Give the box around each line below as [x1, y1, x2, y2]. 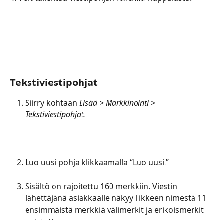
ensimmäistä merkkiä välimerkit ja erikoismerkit [25, 204, 206, 215]
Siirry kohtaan [25, 97, 79, 109]
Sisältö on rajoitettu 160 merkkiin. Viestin [25, 180, 179, 192]
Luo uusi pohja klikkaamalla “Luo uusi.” [25, 157, 169, 168]
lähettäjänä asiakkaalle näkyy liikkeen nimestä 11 [25, 192, 208, 203]
